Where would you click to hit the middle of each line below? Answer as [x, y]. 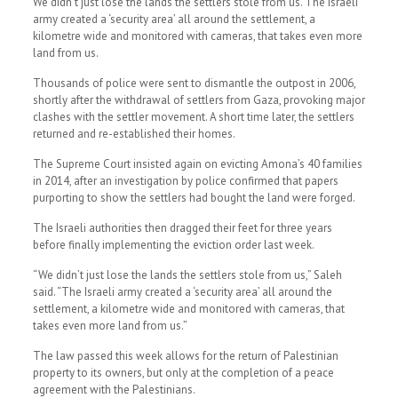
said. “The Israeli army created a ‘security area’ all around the [182, 292]
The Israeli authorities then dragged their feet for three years [182, 228]
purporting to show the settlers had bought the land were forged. [194, 198]
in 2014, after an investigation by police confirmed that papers [185, 181]
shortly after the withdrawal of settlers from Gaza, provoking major [199, 100]
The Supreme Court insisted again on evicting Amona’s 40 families [197, 164]
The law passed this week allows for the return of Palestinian [185, 356]
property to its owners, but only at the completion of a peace [183, 373]
